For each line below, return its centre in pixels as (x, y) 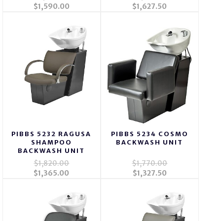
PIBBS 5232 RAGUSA (52, 134)
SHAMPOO (51, 143)
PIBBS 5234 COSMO (149, 134)
